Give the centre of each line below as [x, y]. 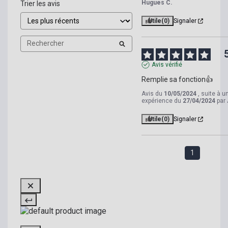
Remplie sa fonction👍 [177, 79]
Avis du [152, 94]
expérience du [162, 101]
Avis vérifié [167, 65]
